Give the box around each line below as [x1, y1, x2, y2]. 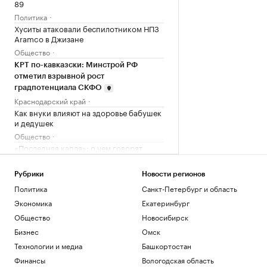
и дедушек [14, 116, 54, 128]
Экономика [14, 197, 52, 208]
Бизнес [14, 225, 39, 237]
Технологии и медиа [14, 240, 82, 251]
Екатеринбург [141, 197, 190, 208]
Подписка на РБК [24, 165, 81, 176]
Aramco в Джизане [14, 32, 83, 44]
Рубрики [14, 170, 44, 178]
